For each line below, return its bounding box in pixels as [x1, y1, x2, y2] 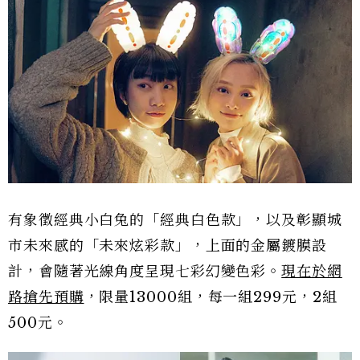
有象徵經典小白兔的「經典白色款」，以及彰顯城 [8, 211, 342, 230]
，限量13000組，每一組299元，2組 [84, 288, 337, 307]
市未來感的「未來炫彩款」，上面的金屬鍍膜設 [8, 237, 327, 256]
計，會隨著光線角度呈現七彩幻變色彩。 [8, 263, 282, 281]
